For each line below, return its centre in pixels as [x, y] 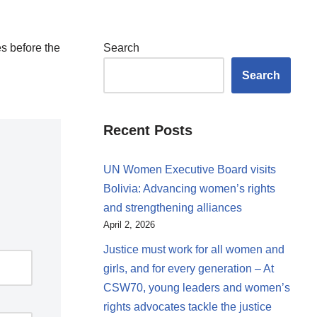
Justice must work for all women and [194, 249]
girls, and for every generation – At [189, 269]
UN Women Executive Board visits [190, 169]
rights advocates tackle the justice [188, 307]
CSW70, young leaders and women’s [197, 288]
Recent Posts [148, 130]
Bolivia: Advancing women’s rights [189, 189]
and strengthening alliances [173, 208]
